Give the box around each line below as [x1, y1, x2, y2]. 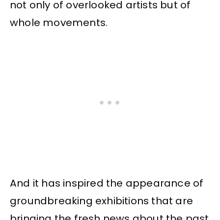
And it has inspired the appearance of [10, 176, 204, 190]
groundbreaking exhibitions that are [10, 193, 193, 208]
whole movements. [10, 16, 108, 30]
